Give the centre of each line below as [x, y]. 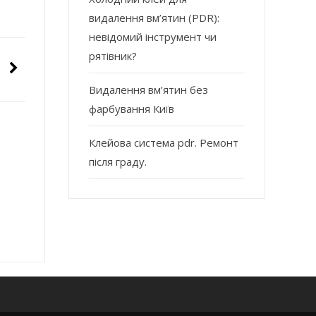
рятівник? [113, 55]
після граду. [118, 161]
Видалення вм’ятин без [149, 89]
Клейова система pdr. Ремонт [164, 142]
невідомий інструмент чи [153, 36]
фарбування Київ [132, 108]
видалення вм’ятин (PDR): [154, 17]
